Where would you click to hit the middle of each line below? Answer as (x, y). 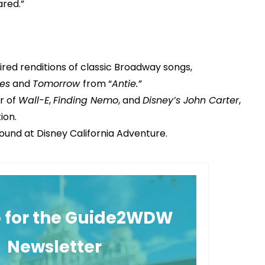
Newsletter (54, 247)
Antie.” (126, 84)
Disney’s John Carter (190, 100)
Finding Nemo (85, 100)
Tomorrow (57, 84)
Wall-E (33, 100)
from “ (97, 84)
